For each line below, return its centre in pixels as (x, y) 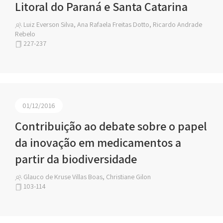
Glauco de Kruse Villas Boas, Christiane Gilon (86, 177)
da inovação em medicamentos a (98, 142)
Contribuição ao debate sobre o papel (111, 126)
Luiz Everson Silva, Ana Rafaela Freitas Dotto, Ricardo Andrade (112, 24)
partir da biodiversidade (76, 159)
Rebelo (25, 34)
